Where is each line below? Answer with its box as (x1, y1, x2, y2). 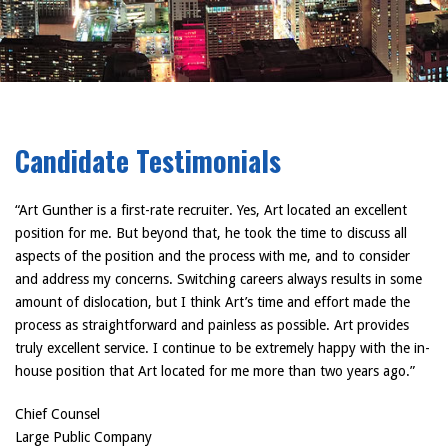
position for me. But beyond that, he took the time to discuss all (15, 225, 407, 241)
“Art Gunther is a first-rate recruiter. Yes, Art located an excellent (15, 202, 407, 218)
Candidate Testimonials (15, 140, 281, 182)
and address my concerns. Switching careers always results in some (15, 271, 422, 287)
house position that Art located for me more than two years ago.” (15, 363, 415, 379)
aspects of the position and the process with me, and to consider (15, 248, 410, 264)
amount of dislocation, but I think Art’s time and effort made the (15, 294, 410, 310)
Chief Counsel (15, 406, 100, 422)
